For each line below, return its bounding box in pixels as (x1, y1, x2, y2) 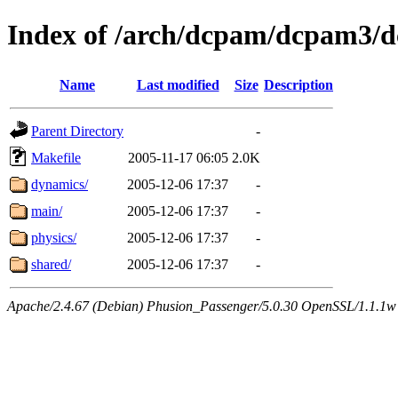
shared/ (31, 256, 71, 272)
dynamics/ (31, 176, 88, 192)
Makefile (31, 149, 81, 165)
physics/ (31, 229, 76, 245)
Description (264, 76, 333, 92)
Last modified (136, 76, 219, 92)
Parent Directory (31, 123, 123, 139)
